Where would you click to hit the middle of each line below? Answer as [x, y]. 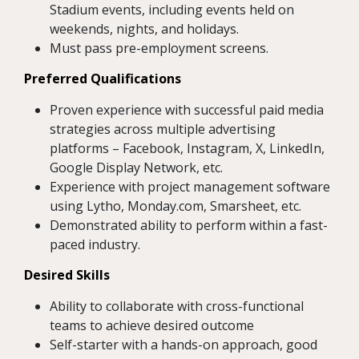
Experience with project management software [190, 187]
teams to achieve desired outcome [152, 326]
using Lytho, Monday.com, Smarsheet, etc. [175, 206]
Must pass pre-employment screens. [159, 48]
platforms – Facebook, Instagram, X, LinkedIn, [187, 149]
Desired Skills [67, 275]
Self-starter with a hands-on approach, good [184, 345]
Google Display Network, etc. [136, 168]
